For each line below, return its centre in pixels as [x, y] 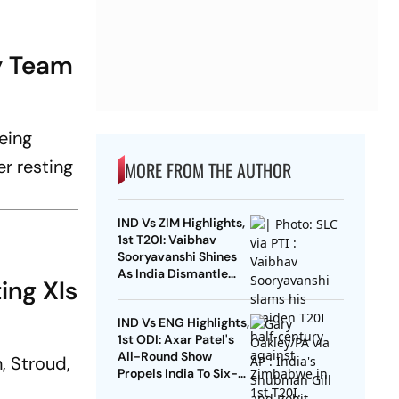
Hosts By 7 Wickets [173, 291]
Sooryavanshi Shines [177, 257]
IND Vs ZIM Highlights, [181, 223]
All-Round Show [164, 357]
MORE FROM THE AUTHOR [208, 171]
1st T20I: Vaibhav [167, 240]
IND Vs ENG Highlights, [183, 323]
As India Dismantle [172, 274]
